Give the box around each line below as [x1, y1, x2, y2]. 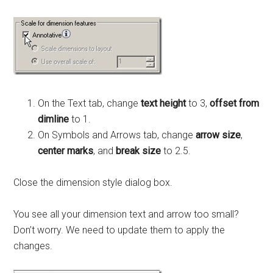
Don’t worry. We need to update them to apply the [13, 224, 225, 236]
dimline [38, 113, 69, 126]
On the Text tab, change [38, 97, 141, 110]
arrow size [196, 129, 241, 141]
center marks [38, 145, 94, 157]
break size [116, 145, 161, 157]
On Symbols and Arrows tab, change [38, 129, 196, 141]
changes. [13, 240, 53, 252]
